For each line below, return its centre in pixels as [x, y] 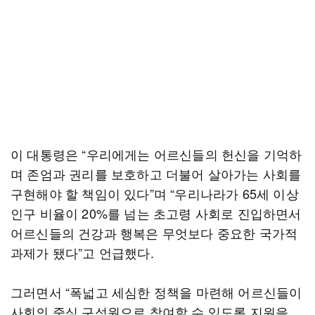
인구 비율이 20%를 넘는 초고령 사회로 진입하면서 [156, 213]
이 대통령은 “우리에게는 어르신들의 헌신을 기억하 [156, 154]
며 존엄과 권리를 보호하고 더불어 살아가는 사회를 [156, 174]
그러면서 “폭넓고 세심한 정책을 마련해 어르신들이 [156, 292]
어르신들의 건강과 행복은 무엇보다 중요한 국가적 [154, 233]
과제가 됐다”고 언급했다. [82, 252]
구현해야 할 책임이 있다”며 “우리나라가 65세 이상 [155, 193]
